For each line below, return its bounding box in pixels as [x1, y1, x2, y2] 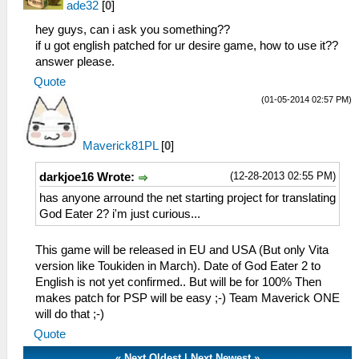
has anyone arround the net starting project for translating [39, 192, 336, 205]
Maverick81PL [83, 139, 158, 152]
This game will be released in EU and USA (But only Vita [35, 244, 329, 257]
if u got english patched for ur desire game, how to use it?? [35, 38, 338, 52]
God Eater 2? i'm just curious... [39, 208, 200, 221]
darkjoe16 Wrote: [39, 170, 138, 184]
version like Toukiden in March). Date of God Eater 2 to [35, 260, 321, 273]
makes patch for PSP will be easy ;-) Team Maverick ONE [35, 292, 340, 305]
